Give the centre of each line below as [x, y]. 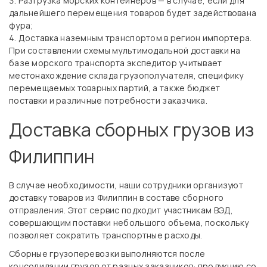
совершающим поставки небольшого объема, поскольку [129, 223]
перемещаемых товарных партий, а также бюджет [115, 88]
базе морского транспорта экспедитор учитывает [116, 63]
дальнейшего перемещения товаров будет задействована [133, 13]
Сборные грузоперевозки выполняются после [107, 254]
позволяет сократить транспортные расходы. [107, 235]
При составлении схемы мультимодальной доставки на [125, 50]
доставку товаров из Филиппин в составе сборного [117, 198]
